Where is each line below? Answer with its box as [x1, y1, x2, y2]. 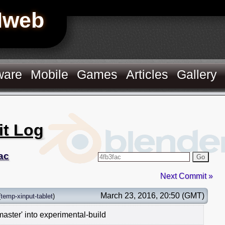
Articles [126, 67, 169, 81]
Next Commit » [160, 171, 213, 180]
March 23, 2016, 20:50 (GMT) [100, 191, 204, 200]
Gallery [177, 67, 217, 81]
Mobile [31, 67, 69, 81]
